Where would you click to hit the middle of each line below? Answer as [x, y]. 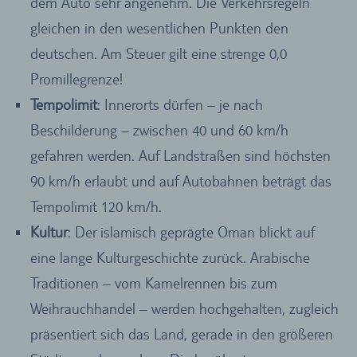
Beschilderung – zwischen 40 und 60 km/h [159, 129]
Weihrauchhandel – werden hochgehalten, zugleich [184, 308]
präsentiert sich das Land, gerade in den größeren [181, 333]
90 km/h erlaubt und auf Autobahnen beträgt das [180, 180]
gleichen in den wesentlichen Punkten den [159, 27]
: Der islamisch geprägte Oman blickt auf [191, 231]
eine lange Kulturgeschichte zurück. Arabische [170, 257]
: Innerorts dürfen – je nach [180, 104]
